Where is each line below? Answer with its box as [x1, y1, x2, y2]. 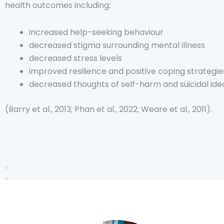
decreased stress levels [29, 52, 122, 64]
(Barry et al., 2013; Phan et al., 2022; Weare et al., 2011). [5, 103, 212, 115]
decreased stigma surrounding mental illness [29, 39, 205, 51]
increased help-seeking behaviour [29, 26, 163, 38]
